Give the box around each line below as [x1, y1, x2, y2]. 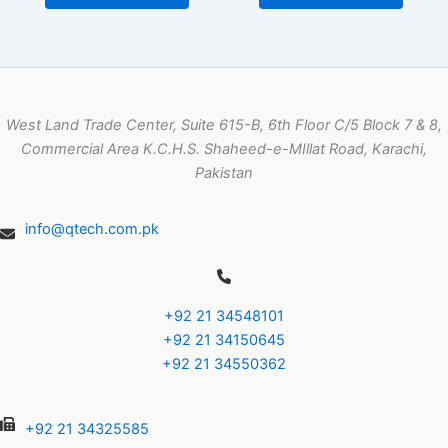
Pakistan [195, 164, 253, 183]
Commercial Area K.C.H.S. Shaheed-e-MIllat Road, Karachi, [21, 140, 427, 159]
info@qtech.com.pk [24, 220, 159, 239]
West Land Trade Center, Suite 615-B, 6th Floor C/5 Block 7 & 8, [6, 116, 442, 135]
